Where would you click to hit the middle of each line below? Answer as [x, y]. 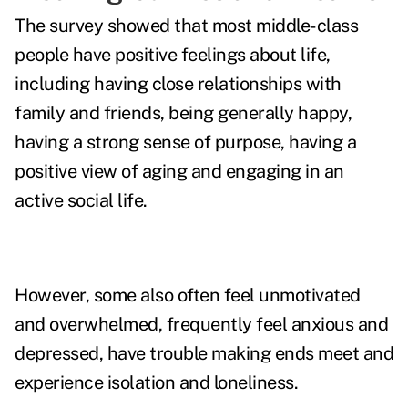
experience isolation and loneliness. [156, 383]
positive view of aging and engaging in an [179, 172]
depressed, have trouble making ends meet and [204, 354]
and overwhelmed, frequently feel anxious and [201, 325]
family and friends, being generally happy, [183, 113]
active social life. [83, 201]
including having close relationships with [178, 84]
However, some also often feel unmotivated [188, 296]
